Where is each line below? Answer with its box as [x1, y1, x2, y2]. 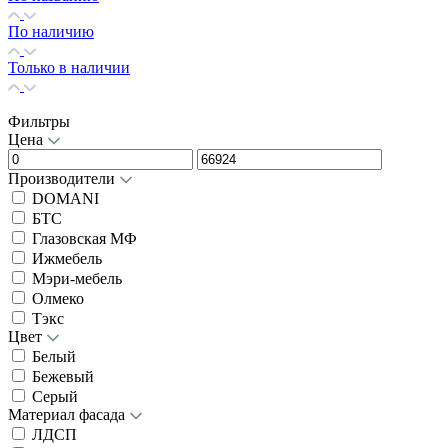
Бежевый [32, 367, 94, 385]
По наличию [8, 22, 94, 40]
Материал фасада [8, 405, 129, 423]
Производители [8, 169, 119, 187]
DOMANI [32, 189, 99, 207]
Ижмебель [32, 249, 102, 267]
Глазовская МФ [32, 229, 137, 247]
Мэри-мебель [32, 269, 122, 287]
